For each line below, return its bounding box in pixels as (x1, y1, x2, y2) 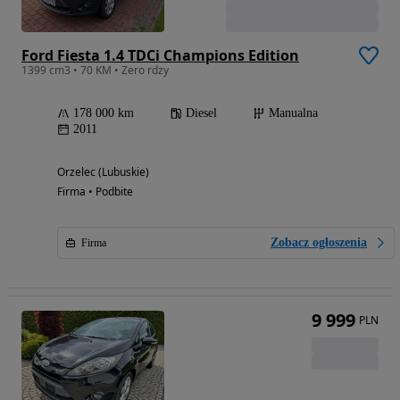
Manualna (269, 105, 318, 120)
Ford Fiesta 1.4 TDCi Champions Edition (21, 45, 299, 65)
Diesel (186, 105, 217, 120)
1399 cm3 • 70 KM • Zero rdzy (21, 62, 169, 78)
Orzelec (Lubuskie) (57, 163, 149, 179)
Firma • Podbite (57, 183, 133, 199)
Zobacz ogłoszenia (271, 235, 367, 249)
